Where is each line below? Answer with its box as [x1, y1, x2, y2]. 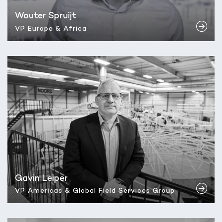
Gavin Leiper [15, 173, 68, 183]
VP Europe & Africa [15, 25, 87, 33]
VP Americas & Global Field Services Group [15, 188, 175, 195]
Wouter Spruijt [15, 11, 76, 21]
